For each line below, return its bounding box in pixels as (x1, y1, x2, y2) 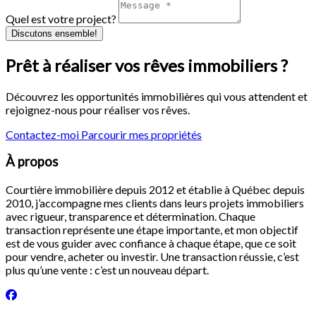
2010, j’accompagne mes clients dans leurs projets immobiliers (6, 196, 304, 210)
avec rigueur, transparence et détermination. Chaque (6, 209, 255, 224)
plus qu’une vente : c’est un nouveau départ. (6, 263, 209, 277)
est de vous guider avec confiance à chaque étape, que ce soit (6, 236, 296, 250)
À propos (6, 154, 59, 170)
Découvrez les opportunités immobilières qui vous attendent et (6, 89, 308, 103)
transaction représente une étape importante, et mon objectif (6, 223, 298, 237)
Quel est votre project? (6, 11, 119, 25)
